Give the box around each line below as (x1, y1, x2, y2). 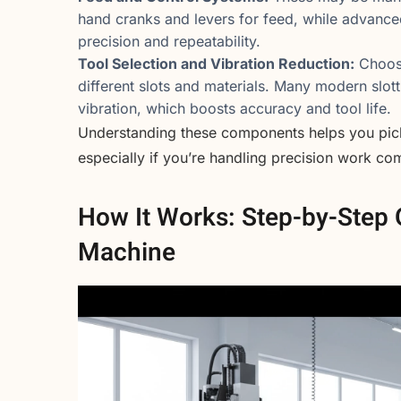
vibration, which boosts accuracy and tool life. (78, 99, 391, 118)
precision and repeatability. (78, 32, 260, 51)
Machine (78, 234, 175, 271)
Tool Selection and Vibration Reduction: (78, 55, 354, 73)
